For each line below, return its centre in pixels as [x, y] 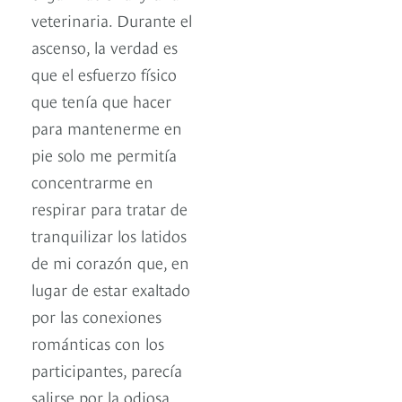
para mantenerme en [107, 127]
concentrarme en [92, 181]
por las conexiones [96, 316]
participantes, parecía [107, 370]
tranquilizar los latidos [109, 235]
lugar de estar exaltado [111, 289]
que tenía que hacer [101, 100]
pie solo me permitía [104, 154]
